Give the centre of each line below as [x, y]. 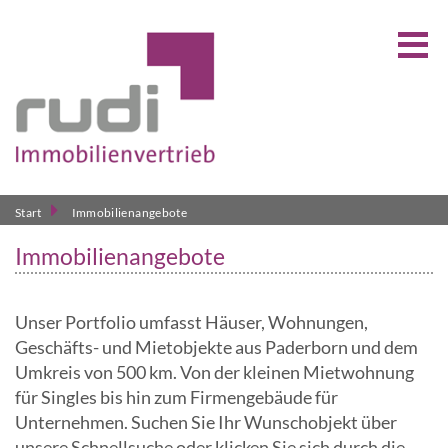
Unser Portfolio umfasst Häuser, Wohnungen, [191, 321]
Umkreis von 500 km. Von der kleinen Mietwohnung [214, 371]
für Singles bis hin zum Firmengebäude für [176, 396]
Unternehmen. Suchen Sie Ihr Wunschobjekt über [206, 421]
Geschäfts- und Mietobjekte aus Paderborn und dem [216, 346]
